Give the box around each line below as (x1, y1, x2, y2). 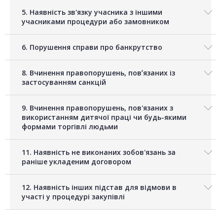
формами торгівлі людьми (22, 122, 118, 132)
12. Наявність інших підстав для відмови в (22, 183, 177, 192)
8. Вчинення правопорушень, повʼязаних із (22, 68, 175, 78)
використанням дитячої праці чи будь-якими (22, 112, 186, 122)
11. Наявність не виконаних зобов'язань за (22, 147, 176, 157)
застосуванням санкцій (22, 77, 106, 87)
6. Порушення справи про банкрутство (22, 42, 162, 52)
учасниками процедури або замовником (22, 17, 169, 27)
